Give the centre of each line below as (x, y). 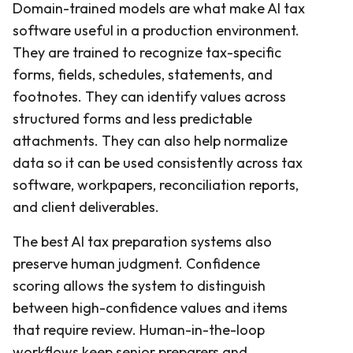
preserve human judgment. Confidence (136, 263)
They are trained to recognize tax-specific (147, 52)
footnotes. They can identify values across (149, 96)
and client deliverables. (86, 206)
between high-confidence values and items (150, 307)
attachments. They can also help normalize (150, 140)
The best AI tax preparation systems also (142, 241)
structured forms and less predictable (132, 118)
